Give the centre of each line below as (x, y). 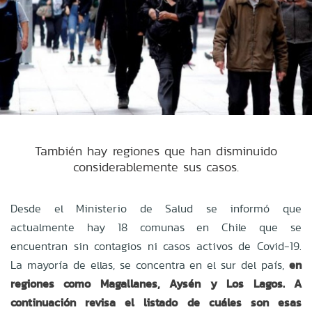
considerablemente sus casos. (156, 166)
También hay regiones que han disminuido (156, 150)
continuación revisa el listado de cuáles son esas (156, 302)
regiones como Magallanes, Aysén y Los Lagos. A (156, 283)
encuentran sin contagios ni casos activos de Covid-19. (156, 246)
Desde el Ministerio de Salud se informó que (156, 208)
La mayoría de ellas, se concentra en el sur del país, (150, 265)
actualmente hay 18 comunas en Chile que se (156, 227)
